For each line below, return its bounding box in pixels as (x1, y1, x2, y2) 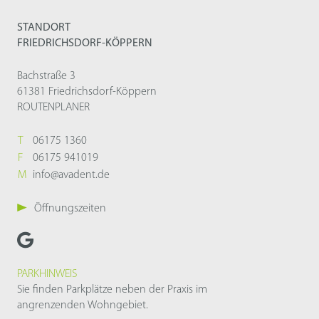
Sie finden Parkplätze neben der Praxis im (17, 284, 207, 296)
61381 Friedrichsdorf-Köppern (17, 86, 157, 98)
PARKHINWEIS (17, 268, 77, 281)
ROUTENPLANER (17, 102, 90, 114)
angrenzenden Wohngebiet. (17, 300, 148, 312)
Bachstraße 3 (17, 70, 75, 83)
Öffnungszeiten (34, 203, 106, 215)
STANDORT (17, 22, 70, 34)
